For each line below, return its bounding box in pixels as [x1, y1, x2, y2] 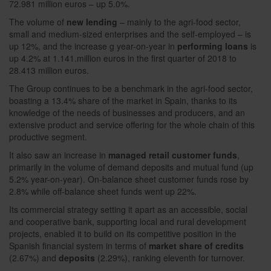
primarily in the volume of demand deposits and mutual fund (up [9, 161, 253, 173]
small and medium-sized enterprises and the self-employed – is [9, 28, 251, 40]
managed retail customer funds [108, 149, 237, 161]
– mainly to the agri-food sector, [117, 16, 241, 28]
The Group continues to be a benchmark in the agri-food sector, [9, 82, 253, 94]
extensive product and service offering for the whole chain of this [9, 119, 255, 131]
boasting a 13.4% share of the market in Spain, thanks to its [9, 94, 237, 106]
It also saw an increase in [9, 149, 108, 161]
